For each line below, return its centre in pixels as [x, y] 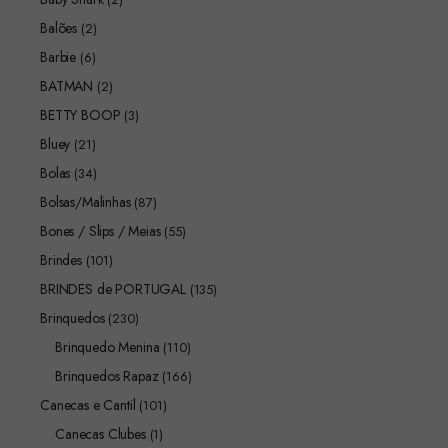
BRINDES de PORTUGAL [113, 289]
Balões [59, 28]
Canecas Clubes [100, 434]
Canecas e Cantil [88, 405]
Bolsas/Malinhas [85, 202]
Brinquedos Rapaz [107, 376]
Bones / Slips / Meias [100, 231]
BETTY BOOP [80, 115]
